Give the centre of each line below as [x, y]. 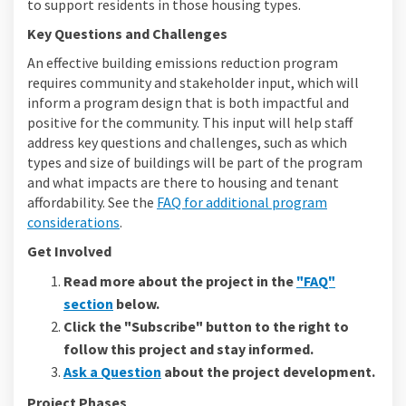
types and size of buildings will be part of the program [195, 163]
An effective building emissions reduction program [183, 63]
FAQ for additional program [242, 203]
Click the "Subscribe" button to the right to [206, 327]
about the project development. [268, 372]
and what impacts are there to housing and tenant [183, 183]
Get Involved [69, 251]
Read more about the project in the [180, 281]
